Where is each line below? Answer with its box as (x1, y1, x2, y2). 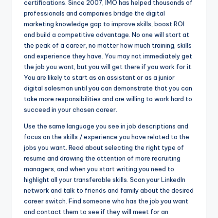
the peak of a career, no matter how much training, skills (24, 41, 192, 50)
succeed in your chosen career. (24, 106, 117, 114)
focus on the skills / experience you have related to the (24, 133, 189, 141)
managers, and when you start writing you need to (24, 165, 174, 173)
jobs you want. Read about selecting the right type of (24, 144, 184, 152)
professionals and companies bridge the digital (24, 9, 165, 18)
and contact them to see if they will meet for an (24, 208, 168, 216)
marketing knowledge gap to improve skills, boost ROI (24, 20, 184, 28)
